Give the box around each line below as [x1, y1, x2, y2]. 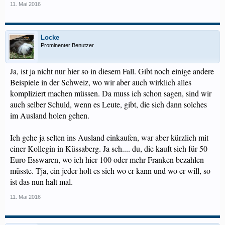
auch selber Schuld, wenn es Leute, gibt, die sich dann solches [10, 99, 207, 109]
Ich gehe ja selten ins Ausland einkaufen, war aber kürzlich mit [10, 132, 208, 143]
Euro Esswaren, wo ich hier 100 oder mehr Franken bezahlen [10, 154, 204, 165]
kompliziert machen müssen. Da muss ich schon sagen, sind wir [10, 88, 211, 98]
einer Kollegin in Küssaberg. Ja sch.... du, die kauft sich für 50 [10, 143, 207, 154]
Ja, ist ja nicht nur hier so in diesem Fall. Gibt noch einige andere [10, 66, 214, 76]
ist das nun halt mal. [10, 176, 73, 187]
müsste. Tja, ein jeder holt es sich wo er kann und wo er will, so [10, 165, 210, 176]
